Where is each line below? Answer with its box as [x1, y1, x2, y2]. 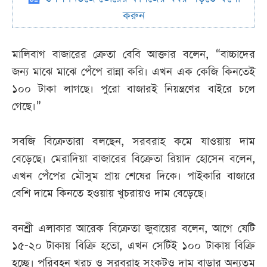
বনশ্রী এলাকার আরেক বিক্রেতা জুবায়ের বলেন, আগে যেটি [12, 221, 255, 237]
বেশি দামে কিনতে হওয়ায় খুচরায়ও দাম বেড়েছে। [12, 186, 207, 201]
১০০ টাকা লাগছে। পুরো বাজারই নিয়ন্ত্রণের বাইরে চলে [12, 82, 255, 97]
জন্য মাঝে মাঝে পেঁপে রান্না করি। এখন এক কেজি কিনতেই [12, 64, 255, 80]
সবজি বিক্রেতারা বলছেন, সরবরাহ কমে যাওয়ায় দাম [12, 134, 255, 150]
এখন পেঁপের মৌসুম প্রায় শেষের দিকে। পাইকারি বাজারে [12, 169, 255, 184]
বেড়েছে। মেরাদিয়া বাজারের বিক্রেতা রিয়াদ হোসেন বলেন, [12, 151, 255, 167]
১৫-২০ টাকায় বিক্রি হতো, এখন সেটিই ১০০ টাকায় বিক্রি [12, 238, 255, 254]
